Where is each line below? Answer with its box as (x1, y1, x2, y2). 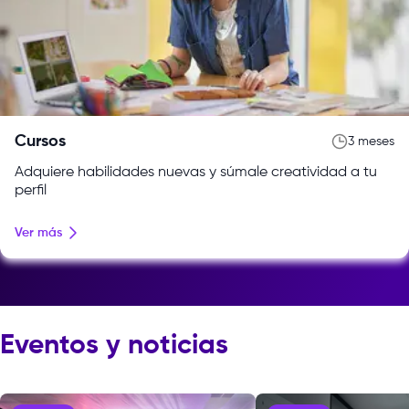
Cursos (15, 132, 66, 150)
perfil (15, 183, 47, 198)
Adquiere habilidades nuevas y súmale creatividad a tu (15, 164, 377, 180)
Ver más (15, 225, 62, 239)
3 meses (348, 134, 394, 148)
